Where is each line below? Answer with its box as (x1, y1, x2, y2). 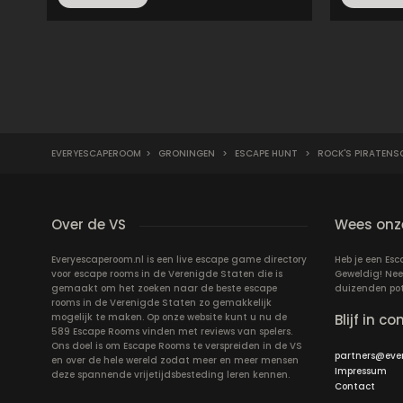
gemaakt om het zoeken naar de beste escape (51, 282, 277, 295)
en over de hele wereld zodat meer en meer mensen (51, 354, 299, 367)
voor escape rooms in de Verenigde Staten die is (51, 267, 282, 281)
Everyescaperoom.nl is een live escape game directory (51, 253, 307, 266)
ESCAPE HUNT (235, 147, 298, 160)
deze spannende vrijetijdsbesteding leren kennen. (51, 368, 290, 381)
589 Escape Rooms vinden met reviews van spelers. (51, 325, 292, 338)
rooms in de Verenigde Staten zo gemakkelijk (51, 296, 272, 309)
